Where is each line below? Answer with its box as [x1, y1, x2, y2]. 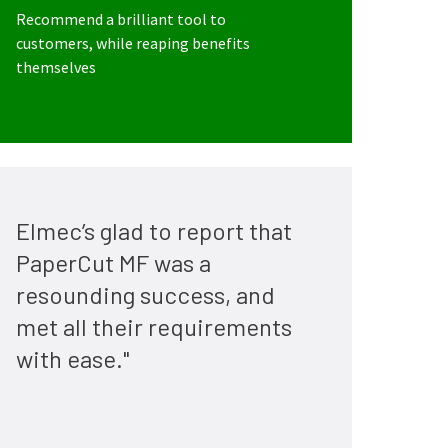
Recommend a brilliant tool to [16, 9, 226, 29]
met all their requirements [16, 312, 292, 341]
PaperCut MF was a [16, 248, 211, 277]
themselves [16, 57, 96, 77]
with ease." [16, 344, 129, 373]
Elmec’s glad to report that [16, 216, 292, 245]
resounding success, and [16, 280, 275, 309]
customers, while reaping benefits [16, 33, 250, 53]
